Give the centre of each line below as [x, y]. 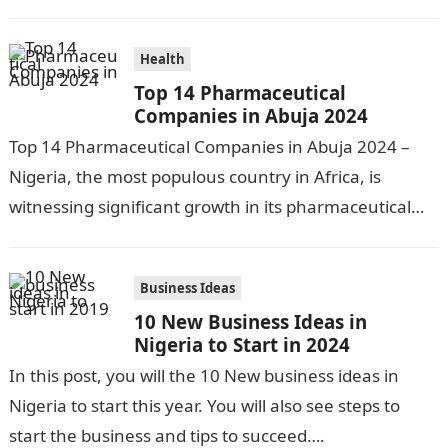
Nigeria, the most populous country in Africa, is [194, 176]
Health [162, 59]
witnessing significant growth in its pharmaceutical [209, 206]
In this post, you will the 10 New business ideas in [203, 375]
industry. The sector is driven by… [140, 236]
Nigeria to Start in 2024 [241, 344]
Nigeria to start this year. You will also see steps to [204, 405]
